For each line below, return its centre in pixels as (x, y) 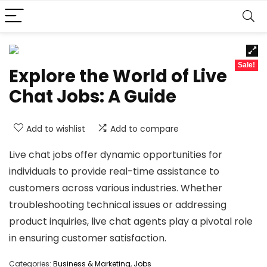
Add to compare (145, 129)
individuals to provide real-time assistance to (114, 171)
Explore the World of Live (118, 76)
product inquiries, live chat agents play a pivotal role (131, 221)
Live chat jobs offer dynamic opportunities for (116, 155)
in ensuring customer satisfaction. (88, 238)
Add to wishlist (56, 129)
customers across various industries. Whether (116, 188)
